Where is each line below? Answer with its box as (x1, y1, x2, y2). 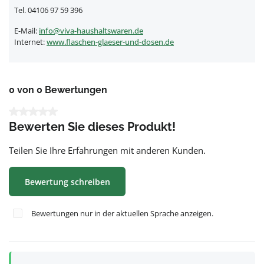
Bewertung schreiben (24, 176, 110, 187)
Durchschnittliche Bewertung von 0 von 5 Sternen (8, 106, 210, 118)
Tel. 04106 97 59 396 (14, 5, 82, 15)
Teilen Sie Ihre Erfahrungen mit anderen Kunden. (9, 144, 206, 156)
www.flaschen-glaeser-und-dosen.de (47, 37, 174, 47)
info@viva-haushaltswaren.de (39, 25, 143, 36)
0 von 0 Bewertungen (9, 84, 107, 95)
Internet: (14, 37, 47, 47)
